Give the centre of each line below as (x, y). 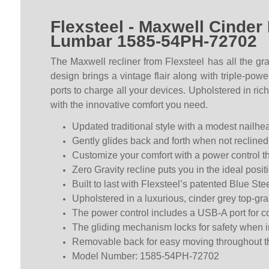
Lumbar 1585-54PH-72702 (153, 41)
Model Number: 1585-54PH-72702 (145, 256)
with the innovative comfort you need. (129, 105)
